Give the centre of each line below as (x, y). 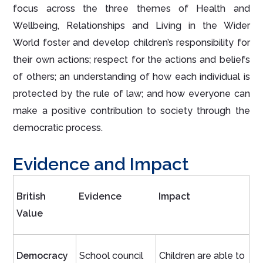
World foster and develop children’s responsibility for (131, 43)
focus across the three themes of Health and (131, 9)
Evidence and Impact (101, 164)
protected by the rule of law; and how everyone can (131, 94)
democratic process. (58, 128)
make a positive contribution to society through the (131, 111)
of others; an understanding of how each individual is (131, 77)
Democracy (43, 256)
